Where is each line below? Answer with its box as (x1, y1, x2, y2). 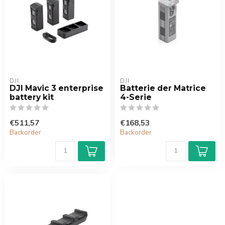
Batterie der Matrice (120, 83, 206, 93)
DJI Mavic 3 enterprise (10, 83, 103, 93)
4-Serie (120, 92, 152, 102)
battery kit (10, 92, 54, 102)
